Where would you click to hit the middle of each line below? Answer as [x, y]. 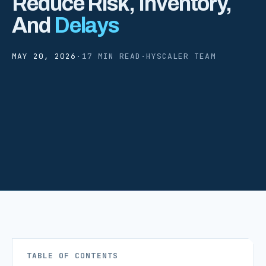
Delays [86, 25]
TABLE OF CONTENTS [72, 256]
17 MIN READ [111, 56]
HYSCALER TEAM [181, 56]
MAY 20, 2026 [44, 56]
